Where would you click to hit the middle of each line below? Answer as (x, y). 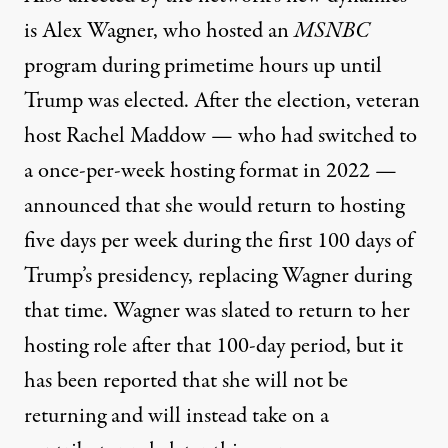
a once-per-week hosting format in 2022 (197, 171)
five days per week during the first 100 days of (219, 241)
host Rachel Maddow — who (152, 136)
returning (65, 416)
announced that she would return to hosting (214, 206)
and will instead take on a (217, 416)
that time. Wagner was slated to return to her (217, 311)
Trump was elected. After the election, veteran (222, 101)
